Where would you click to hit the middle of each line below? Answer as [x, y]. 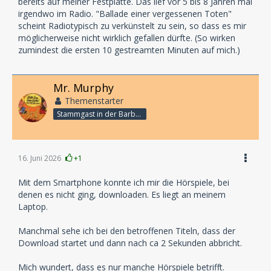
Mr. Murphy [83, 88]
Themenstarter [94, 101]
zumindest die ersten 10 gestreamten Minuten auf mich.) [129, 50]
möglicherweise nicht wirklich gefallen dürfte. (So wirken [127, 38]
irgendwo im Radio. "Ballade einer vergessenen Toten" [125, 14]
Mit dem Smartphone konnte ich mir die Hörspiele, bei [124, 182]
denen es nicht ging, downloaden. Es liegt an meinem [122, 194]
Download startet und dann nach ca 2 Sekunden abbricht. [130, 243]
